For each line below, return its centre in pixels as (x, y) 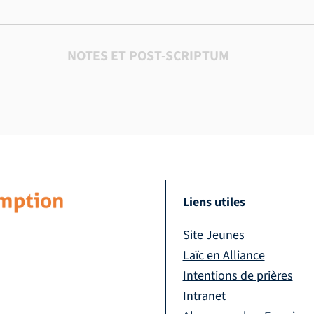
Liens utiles (214, 203)
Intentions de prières (238, 276)
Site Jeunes (213, 235)
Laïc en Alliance (224, 256)
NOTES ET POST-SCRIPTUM (149, 56)
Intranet (204, 296)
